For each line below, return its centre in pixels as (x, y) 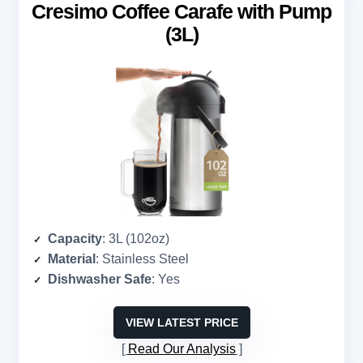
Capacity (75, 239)
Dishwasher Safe (100, 280)
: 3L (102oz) (136, 239)
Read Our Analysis (181, 349)
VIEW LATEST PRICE (181, 323)
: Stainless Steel (142, 259)
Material (72, 259)
